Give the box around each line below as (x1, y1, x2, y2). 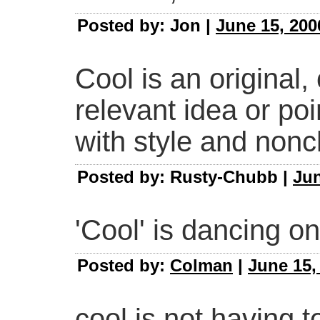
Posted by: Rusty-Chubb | (77, 167, 293, 187)
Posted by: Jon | (77, 16, 216, 36)
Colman (170, 256, 233, 276)
